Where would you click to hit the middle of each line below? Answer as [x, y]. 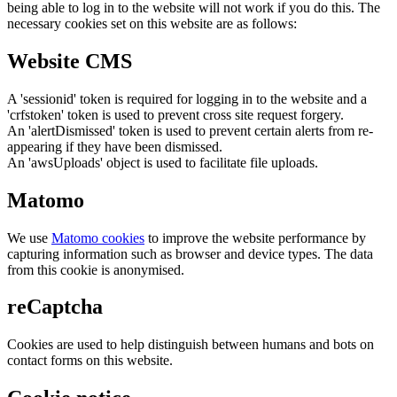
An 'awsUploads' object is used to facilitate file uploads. [163, 162]
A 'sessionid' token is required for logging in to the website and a [187, 98]
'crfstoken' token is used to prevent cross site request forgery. [175, 114]
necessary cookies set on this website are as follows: [152, 23]
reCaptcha [55, 307]
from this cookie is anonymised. [96, 269]
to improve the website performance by [255, 237]
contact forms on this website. [90, 361]
